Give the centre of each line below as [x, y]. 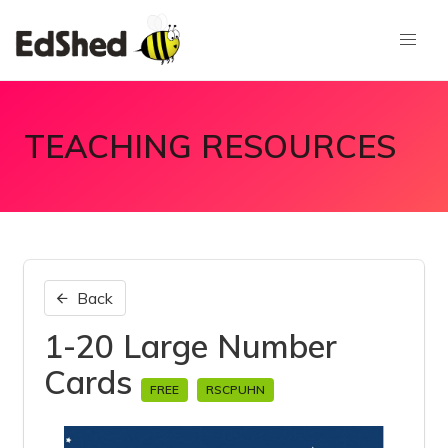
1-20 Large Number [190, 346]
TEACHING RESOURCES [210, 146]
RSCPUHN [235, 389]
